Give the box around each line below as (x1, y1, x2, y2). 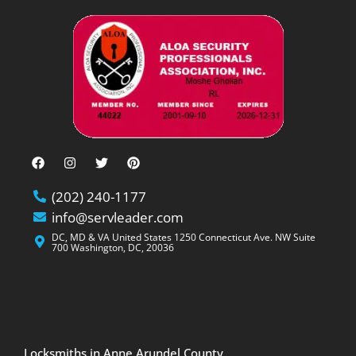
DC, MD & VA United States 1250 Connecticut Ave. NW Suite (52, 230, 315, 243)
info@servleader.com (52, 207, 184, 226)
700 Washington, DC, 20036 (52, 241, 174, 253)
